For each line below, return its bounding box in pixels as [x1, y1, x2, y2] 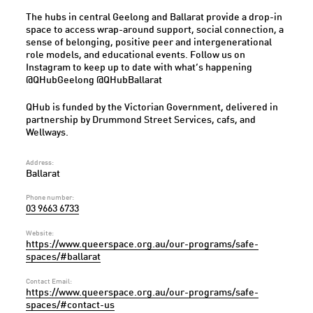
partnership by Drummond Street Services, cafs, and [26, 115, 256, 125]
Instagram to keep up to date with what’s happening [26, 62, 253, 73]
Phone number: [26, 194, 75, 202]
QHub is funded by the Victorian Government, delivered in [26, 102, 279, 112]
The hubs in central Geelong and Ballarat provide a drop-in [26, 12, 283, 22]
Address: [26, 159, 54, 166]
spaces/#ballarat [26, 252, 101, 262]
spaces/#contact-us [26, 300, 115, 310]
